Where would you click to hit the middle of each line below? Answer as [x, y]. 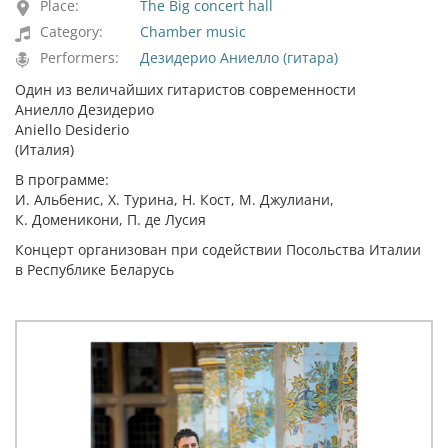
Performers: [79, 57]
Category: [71, 31]
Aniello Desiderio [72, 129]
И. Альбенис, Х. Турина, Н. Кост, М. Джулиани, [174, 199]
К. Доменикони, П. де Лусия [110, 219]
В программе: [62, 179]
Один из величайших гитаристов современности [185, 89]
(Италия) [44, 149]
